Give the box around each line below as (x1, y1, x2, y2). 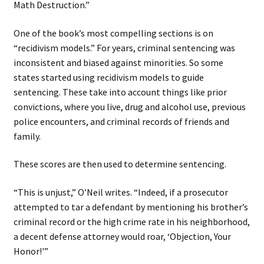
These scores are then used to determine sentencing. (13, 158, 226, 170)
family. (13, 130, 41, 142)
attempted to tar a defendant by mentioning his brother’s (13, 201, 248, 213)
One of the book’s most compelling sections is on (13, 27, 213, 39)
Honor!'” (13, 245, 48, 258)
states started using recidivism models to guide (13, 71, 204, 83)
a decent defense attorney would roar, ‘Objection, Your (13, 230, 231, 243)
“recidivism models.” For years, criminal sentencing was (13, 41, 235, 54)
